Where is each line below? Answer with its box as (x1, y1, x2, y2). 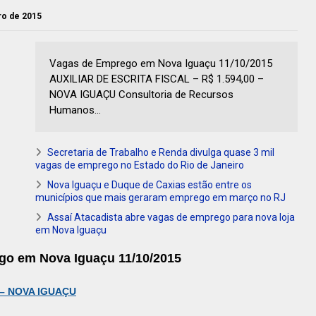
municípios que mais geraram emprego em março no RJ (35, 192, 286, 204)
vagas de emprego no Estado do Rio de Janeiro (35, 159, 244, 171)
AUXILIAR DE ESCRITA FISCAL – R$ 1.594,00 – (49, 73, 264, 86)
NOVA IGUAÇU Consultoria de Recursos (49, 88, 233, 102)
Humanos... (49, 104, 101, 117)
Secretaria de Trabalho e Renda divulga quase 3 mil (47, 147, 274, 159)
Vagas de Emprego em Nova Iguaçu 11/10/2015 (49, 57, 272, 71)
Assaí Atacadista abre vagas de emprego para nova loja (47, 212, 295, 224)
